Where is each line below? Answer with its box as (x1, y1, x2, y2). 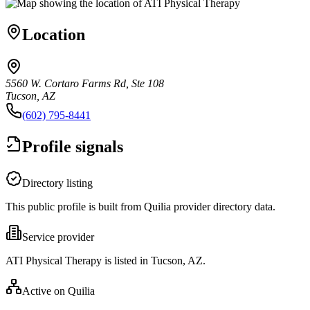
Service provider (22, 230, 94, 243)
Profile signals (22, 137, 123, 156)
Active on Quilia (22, 284, 95, 297)
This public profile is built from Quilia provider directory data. (6, 200, 275, 212)
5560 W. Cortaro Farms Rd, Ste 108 (6, 77, 164, 89)
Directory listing (22, 176, 93, 189)
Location (22, 25, 85, 44)
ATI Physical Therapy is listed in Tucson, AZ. (6, 254, 206, 266)
